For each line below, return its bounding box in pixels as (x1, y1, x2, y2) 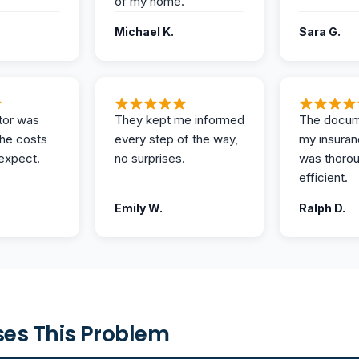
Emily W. (115, 200, 163, 215)
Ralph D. (299, 200, 345, 215)
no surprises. (115, 150, 185, 166)
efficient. (299, 169, 348, 185)
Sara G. (299, 24, 341, 38)
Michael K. (115, 24, 174, 38)
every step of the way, (115, 131, 238, 147)
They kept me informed (115, 111, 244, 127)
